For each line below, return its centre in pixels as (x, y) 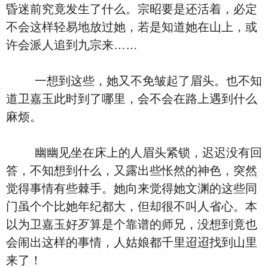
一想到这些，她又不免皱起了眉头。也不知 (134, 81)
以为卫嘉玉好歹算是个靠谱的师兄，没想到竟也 (132, 224)
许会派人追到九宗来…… (72, 45)
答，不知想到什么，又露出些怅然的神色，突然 (132, 170)
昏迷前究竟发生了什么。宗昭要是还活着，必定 (132, 9)
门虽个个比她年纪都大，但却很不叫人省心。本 (132, 206)
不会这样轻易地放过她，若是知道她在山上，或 (132, 27)
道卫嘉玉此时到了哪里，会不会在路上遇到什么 (132, 99)
